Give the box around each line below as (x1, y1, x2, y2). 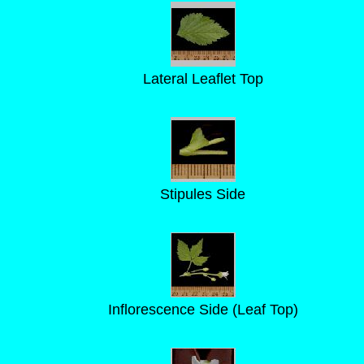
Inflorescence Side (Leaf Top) (107, 301, 298, 318)
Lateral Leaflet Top (142, 71, 263, 87)
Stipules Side (160, 186, 245, 202)
